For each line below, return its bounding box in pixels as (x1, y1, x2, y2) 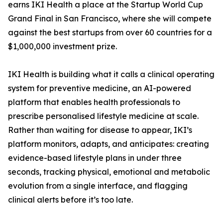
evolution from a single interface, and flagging (8, 181, 188, 191)
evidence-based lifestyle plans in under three (8, 153, 182, 163)
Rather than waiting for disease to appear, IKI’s (8, 125, 192, 135)
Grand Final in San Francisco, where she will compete (8, 13, 212, 24)
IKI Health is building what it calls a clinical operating (8, 69, 215, 80)
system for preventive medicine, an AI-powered (8, 83, 191, 94)
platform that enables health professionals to (8, 97, 180, 108)
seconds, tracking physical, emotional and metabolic (8, 167, 210, 177)
